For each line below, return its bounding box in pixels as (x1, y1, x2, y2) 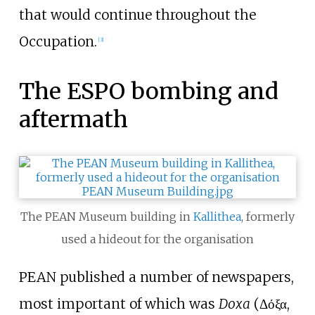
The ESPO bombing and (18, 77, 278, 106)
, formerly (241, 210, 295, 224)
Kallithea (193, 210, 241, 224)
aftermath (18, 105, 128, 134)
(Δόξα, (250, 295, 290, 313)
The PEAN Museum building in (20, 210, 193, 224)
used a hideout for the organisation (61, 232, 254, 247)
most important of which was (18, 295, 219, 313)
